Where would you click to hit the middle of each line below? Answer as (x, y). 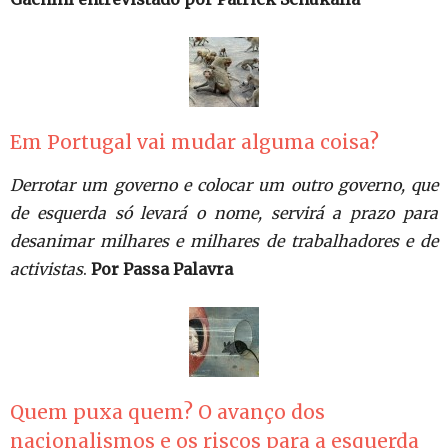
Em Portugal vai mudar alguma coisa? (194, 142)
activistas (46, 269)
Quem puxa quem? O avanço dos (167, 412)
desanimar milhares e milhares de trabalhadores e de (224, 241)
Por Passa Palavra (162, 269)
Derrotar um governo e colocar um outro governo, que (224, 185)
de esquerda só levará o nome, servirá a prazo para (224, 213)
